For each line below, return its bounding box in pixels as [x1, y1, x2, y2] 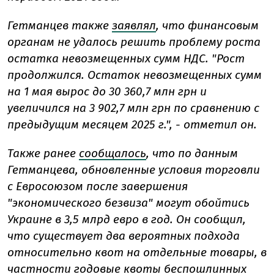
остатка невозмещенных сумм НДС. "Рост [7, 51, 245, 66]
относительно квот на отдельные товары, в [7, 245, 267, 260]
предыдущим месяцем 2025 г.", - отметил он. [7, 117, 257, 132]
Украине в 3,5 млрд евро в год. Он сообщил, [7, 212, 246, 227]
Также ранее [7, 146, 76, 161]
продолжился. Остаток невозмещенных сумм [7, 68, 262, 83]
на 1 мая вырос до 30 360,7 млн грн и [7, 84, 207, 99]
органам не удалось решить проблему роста [7, 35, 261, 50]
